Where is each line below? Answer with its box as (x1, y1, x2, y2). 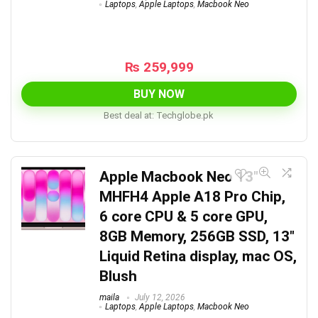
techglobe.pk (161, 110, 213, 121)
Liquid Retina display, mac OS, (99, 248, 297, 265)
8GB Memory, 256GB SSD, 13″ (99, 228, 295, 246)
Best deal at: (103, 110, 154, 121)
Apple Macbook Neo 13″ (99, 168, 258, 186)
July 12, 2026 (133, 292, 185, 303)
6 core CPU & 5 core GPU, (99, 208, 268, 226)
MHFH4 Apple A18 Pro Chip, (99, 188, 285, 206)
